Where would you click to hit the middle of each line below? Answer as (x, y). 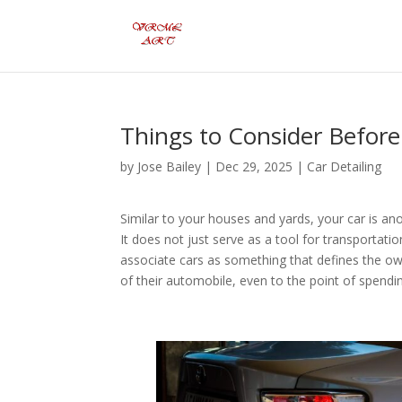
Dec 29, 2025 (254, 166)
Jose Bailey (170, 166)
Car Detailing (345, 166)
